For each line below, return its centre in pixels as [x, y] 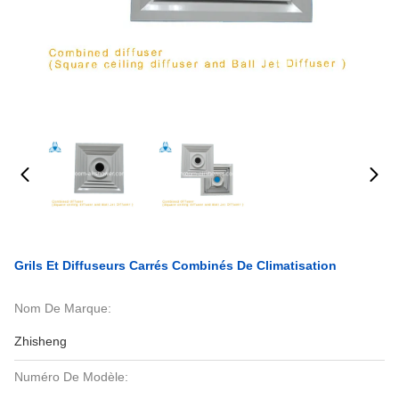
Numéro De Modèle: [71, 377]
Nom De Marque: [63, 308]
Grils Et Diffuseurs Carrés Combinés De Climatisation [175, 265]
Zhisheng [41, 341]
